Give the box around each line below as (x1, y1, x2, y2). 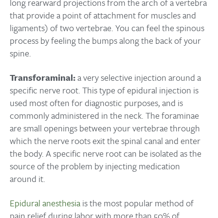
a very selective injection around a (75, 71, 201, 84)
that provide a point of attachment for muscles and (10, 9, 196, 22)
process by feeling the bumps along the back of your (10, 34, 201, 47)
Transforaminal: (10, 71, 75, 84)
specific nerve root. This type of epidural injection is (10, 84, 199, 97)
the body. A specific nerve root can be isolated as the (10, 147, 201, 160)
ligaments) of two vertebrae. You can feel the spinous (10, 21, 204, 35)
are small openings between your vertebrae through (10, 122, 200, 135)
